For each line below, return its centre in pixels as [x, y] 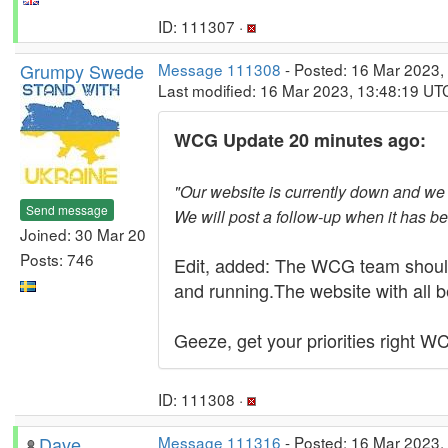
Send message [67, 209]
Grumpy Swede [82, 71]
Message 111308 [219, 69]
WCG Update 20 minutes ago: [300, 140]
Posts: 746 [57, 258]
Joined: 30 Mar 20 [83, 233]
